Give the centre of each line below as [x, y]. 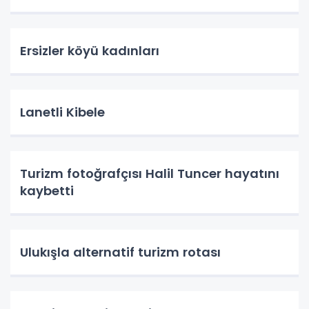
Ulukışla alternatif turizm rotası [120, 252]
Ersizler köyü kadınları [90, 51]
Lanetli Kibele [62, 112]
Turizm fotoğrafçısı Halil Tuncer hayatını [150, 173]
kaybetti [47, 191]
